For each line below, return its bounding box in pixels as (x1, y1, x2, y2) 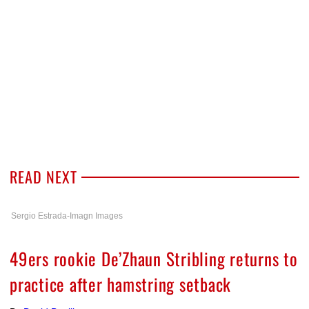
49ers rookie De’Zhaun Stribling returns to (10, 245, 298, 271)
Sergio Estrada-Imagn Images (11, 210, 123, 221)
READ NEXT (10, 165, 77, 188)
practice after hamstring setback (10, 270, 231, 297)
